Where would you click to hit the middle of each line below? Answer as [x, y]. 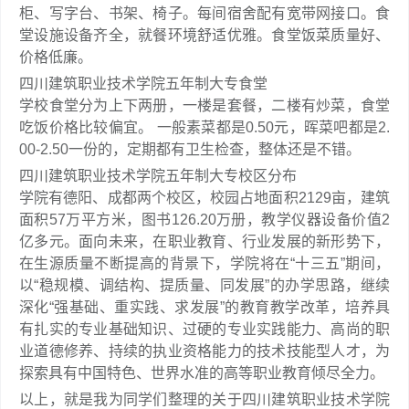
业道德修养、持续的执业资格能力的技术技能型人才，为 [204, 351]
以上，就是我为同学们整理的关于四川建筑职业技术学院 [204, 399]
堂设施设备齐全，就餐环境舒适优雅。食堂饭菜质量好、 [204, 35]
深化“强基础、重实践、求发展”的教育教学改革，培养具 [204, 307]
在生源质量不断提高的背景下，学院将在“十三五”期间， [204, 263]
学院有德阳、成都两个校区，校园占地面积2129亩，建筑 [204, 198]
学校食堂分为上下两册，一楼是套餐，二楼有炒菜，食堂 [204, 105]
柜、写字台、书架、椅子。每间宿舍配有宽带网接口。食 [204, 13]
